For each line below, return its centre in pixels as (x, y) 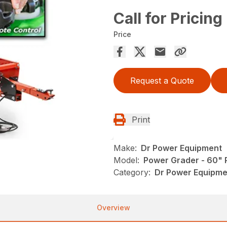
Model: (126, 160)
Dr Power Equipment (181, 148)
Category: (132, 172)
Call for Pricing (168, 18)
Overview (113, 207)
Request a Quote (162, 81)
